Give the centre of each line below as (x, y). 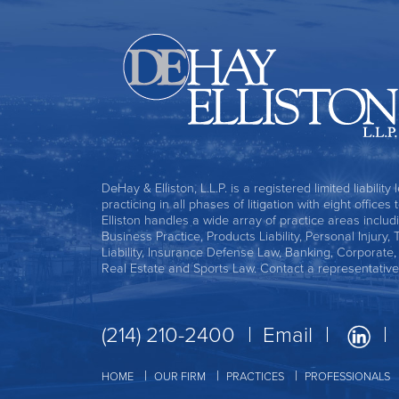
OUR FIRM (180, 376)
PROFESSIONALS (347, 376)
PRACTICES (255, 376)
